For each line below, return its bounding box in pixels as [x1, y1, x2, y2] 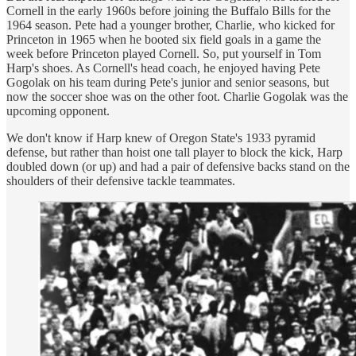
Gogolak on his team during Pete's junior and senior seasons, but [6, 75, 329, 90]
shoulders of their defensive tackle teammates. [6, 174, 235, 188]
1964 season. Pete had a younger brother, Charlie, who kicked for [6, 18, 335, 33]
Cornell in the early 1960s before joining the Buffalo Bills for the [6, 4, 331, 18]
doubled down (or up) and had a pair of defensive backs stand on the [6, 160, 350, 174]
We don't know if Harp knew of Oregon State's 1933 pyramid [6, 131, 315, 145]
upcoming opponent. [6, 104, 113, 118]
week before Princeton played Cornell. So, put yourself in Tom [6, 47, 321, 61]
